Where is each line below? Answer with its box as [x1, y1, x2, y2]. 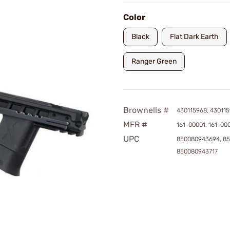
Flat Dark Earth [170, 32, 219, 41]
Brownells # [123, 105, 169, 115]
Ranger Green [131, 57, 177, 66]
